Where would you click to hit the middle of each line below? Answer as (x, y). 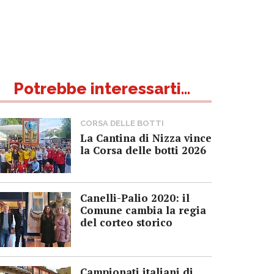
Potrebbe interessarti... (102, 88)
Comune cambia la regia (143, 210)
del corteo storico (126, 222)
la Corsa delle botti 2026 (143, 150)
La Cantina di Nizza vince (146, 138)
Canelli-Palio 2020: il (135, 198)
